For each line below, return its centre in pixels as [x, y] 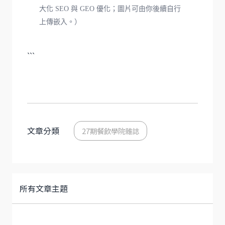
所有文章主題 [44, 188]
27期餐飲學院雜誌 [110, 131]
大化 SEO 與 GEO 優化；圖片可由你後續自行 [110, 9]
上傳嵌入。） [60, 22]
